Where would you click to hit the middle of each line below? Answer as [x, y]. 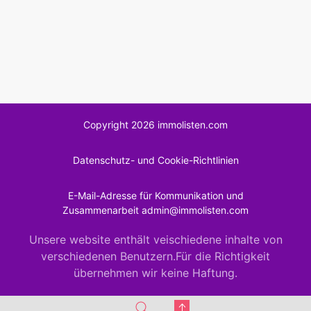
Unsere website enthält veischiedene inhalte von [155, 240]
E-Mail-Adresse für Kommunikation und [155, 196]
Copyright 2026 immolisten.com [155, 125]
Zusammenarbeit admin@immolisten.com [155, 210]
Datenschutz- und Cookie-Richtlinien [155, 160]
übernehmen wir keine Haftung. [155, 273]
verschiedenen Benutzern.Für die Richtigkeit [155, 257]
